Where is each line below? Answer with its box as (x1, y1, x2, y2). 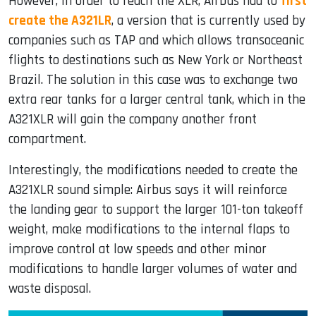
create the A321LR (8, 11, 111, 30)
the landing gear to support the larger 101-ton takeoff (8, 200, 303, 219)
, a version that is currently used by (111, 11, 305, 30)
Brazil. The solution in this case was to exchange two (8, 71, 298, 89)
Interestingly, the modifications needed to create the (8, 161, 298, 179)
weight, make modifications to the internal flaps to (8, 220, 290, 238)
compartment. (8, 130, 86, 148)
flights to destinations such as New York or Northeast (8, 51, 303, 69)
